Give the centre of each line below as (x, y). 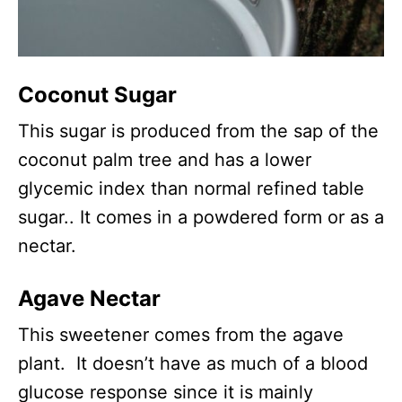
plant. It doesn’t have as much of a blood (193, 363)
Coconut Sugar (97, 94)
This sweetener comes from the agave (181, 334)
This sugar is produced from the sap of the (198, 131)
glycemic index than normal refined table (191, 188)
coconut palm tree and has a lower (165, 159)
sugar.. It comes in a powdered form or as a (201, 217)
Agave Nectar (89, 298)
